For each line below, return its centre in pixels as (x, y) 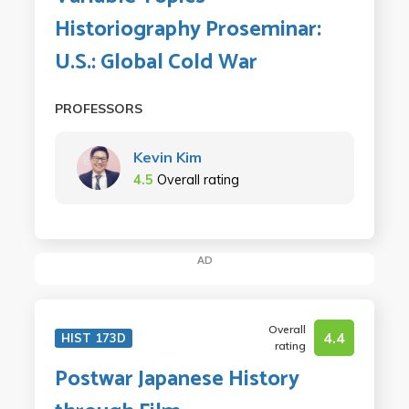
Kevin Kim (167, 157)
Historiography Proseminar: (188, 29)
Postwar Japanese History (177, 380)
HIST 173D (93, 338)
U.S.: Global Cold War (156, 62)
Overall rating (198, 179)
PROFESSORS (98, 108)
